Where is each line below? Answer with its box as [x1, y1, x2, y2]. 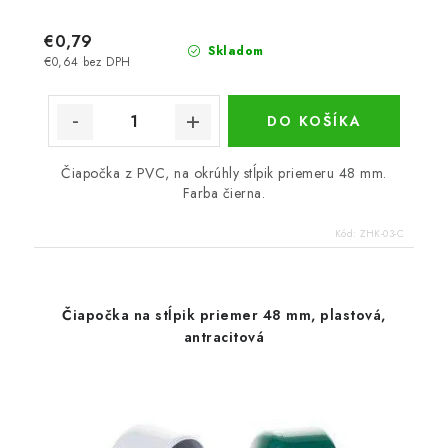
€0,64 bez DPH [44, 53, 131, 70]
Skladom [203, 42, 264, 61]
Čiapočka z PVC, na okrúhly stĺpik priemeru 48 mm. [61, 163, 387, 184]
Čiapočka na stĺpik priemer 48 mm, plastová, [62, 305, 386, 326]
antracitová [183, 327, 265, 348]
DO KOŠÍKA [266, 111, 362, 132]
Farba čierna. [182, 183, 266, 204]
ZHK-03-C [360, 226, 404, 242]
